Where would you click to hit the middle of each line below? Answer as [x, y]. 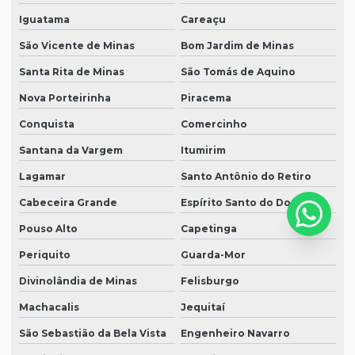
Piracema [206, 98]
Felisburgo [210, 281]
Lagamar [42, 177]
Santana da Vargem [71, 151]
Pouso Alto [48, 229]
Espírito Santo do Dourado [252, 203]
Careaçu [203, 20]
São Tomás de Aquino [238, 72]
